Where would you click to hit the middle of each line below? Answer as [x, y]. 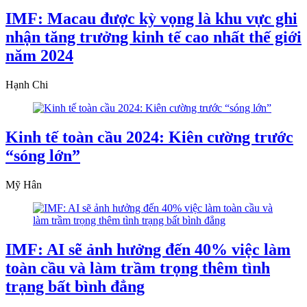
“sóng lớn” [43, 155]
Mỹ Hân [24, 184]
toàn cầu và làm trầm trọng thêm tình [138, 268]
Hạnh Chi [27, 84]
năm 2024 [39, 56]
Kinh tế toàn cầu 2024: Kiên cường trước [149, 137]
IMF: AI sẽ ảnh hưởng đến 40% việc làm [148, 249]
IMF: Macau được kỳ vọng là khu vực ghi [151, 19]
